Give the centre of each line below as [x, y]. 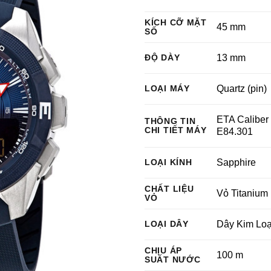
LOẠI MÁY [167, 88]
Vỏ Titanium [243, 193]
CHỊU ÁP [164, 250]
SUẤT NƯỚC [173, 260]
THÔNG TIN [170, 121]
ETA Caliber [243, 119]
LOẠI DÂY [167, 224]
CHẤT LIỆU [169, 189]
